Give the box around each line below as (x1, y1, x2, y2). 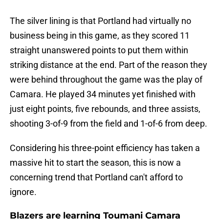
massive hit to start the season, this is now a (10, 157, 181, 168)
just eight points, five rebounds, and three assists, (10, 104, 200, 114)
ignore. (10, 187, 37, 197)
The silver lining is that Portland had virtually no (10, 16, 191, 26)
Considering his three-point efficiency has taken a (10, 143, 200, 153)
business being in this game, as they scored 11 (10, 30, 190, 41)
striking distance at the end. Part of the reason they (10, 60, 207, 70)
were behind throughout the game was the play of (10, 74, 202, 85)
